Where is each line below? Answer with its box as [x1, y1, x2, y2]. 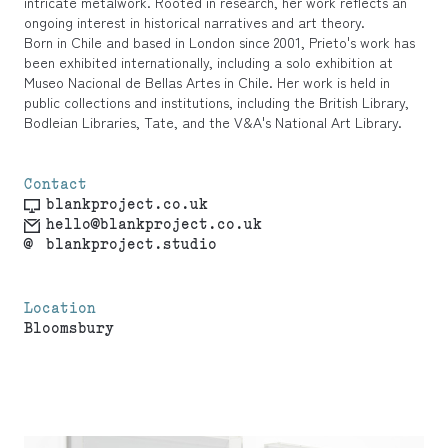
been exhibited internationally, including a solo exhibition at [24, 51, 393, 72]
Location [24, 298, 96, 320]
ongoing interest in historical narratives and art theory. [24, 11, 365, 32]
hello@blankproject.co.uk [46, 214, 262, 236]
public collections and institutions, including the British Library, [24, 91, 409, 112]
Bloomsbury [24, 318, 114, 340]
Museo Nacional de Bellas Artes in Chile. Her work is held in [24, 71, 390, 92]
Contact [24, 174, 87, 196]
